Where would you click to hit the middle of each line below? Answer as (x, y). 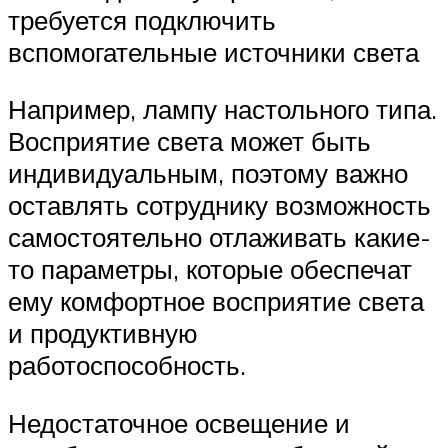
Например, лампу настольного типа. (222, 109)
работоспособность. (127, 365)
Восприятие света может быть (189, 141)
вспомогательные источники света (213, 51)
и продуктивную (103, 333)
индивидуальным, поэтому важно (208, 173)
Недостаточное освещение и (179, 423)
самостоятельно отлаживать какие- (219, 237)
